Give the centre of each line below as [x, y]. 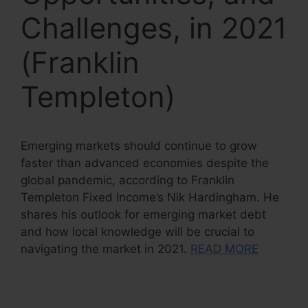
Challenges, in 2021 [154, 28]
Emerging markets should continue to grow [139, 146]
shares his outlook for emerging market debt [143, 214]
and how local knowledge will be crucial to [137, 232]
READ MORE [224, 249]
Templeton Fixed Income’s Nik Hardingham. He [150, 197]
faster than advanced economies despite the [145, 163]
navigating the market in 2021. [106, 249]
